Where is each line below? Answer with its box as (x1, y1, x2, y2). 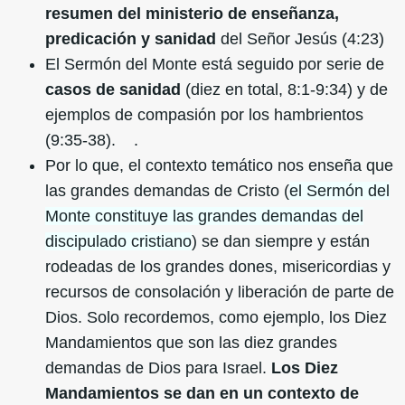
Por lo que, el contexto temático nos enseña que (45, 156, 393, 175)
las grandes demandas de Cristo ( (45, 182, 289, 201)
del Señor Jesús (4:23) (216, 30, 384, 49)
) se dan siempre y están (192, 232, 370, 251)
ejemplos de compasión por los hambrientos (45, 106, 363, 125)
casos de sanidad (45, 80, 185, 99)
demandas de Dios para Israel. (45, 359, 271, 378)
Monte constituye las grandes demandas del (45, 207, 363, 226)
